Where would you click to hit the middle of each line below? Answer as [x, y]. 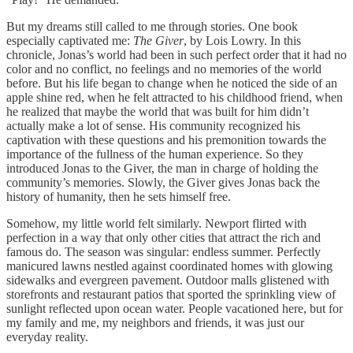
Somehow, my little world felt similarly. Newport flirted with [156, 223]
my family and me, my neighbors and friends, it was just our [155, 322]
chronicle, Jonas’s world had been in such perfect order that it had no [176, 54]
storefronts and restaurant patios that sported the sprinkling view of [171, 294]
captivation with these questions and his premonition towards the [166, 139]
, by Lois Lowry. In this [242, 40]
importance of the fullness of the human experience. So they [155, 154]
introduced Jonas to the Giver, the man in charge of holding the [162, 168]
